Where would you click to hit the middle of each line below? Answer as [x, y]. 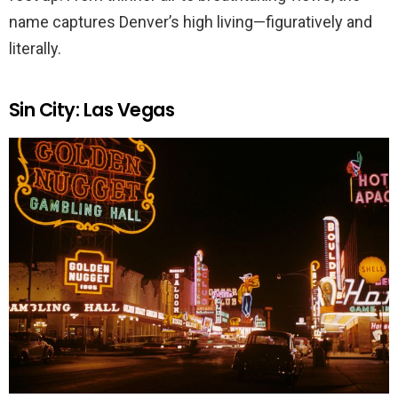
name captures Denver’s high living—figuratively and [191, 21]
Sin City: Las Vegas [92, 109]
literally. [35, 48]
